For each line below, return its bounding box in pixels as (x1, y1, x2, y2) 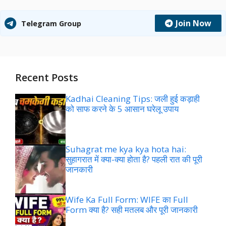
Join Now (176, 18, 211, 29)
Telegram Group (21, 18, 81, 28)
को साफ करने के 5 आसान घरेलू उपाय (66, 103, 179, 115)
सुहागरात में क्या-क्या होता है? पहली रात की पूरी (66, 153, 202, 165)
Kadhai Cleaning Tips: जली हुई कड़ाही (66, 93, 200, 104)
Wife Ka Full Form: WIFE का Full (66, 194, 188, 205)
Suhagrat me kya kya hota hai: (66, 143, 186, 155)
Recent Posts (15, 71, 78, 84)
